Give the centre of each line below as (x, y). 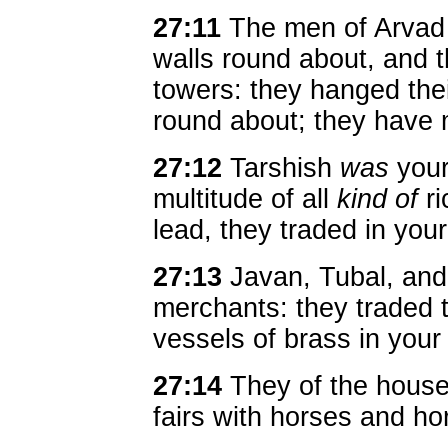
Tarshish (281, 168)
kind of (377, 199)
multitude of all (245, 199)
